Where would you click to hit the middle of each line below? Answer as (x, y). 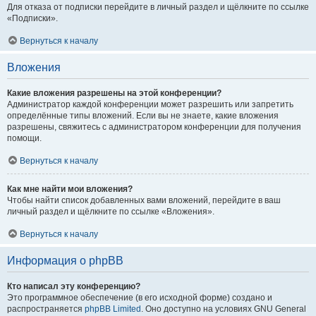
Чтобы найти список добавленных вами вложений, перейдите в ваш (144, 201)
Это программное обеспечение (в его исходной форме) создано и (140, 298)
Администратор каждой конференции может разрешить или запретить (150, 105)
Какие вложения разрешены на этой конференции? (114, 93)
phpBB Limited (113, 309)
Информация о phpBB (65, 261)
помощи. (24, 139)
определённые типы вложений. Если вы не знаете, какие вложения (143, 116)
